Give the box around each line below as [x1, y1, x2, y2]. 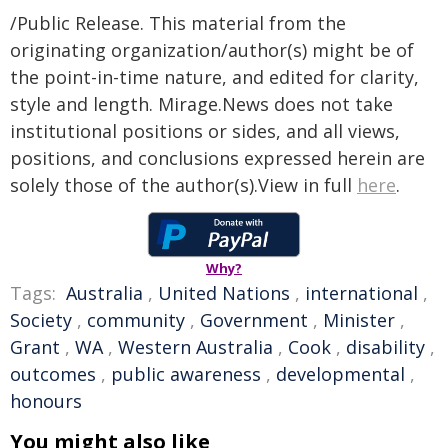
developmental [276, 362, 405, 386]
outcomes [10, 362, 96, 386]
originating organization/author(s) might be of [10, 38, 414, 62]
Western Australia [118, 335, 273, 359]
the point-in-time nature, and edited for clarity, [10, 65, 419, 89]
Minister [323, 308, 395, 332]
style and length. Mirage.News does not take [10, 92, 393, 116]
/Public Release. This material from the [10, 11, 346, 35]
